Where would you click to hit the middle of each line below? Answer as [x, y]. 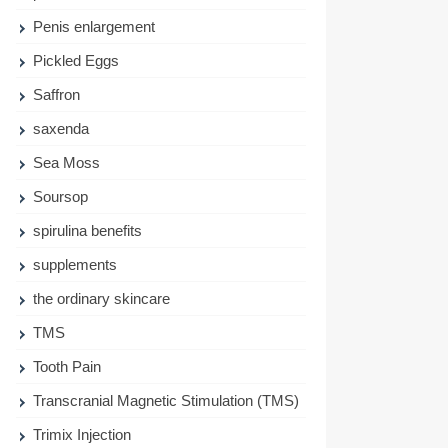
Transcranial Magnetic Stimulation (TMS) [166, 400]
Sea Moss [67, 162]
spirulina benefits [88, 230]
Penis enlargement [94, 26]
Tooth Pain [67, 366]
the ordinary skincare [102, 298]
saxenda [61, 128]
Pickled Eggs [76, 60]
